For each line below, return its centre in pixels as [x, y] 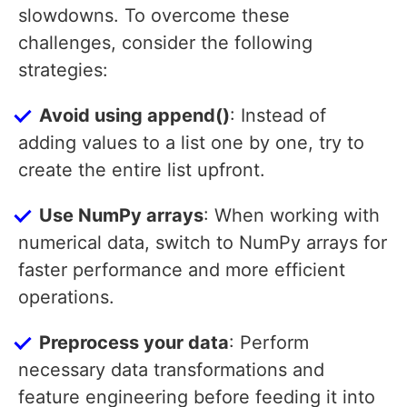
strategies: [63, 70]
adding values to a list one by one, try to [191, 143]
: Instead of [278, 116]
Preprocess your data [134, 343]
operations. [66, 298]
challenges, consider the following [165, 43]
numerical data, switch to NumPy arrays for [203, 243]
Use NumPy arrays [121, 216]
